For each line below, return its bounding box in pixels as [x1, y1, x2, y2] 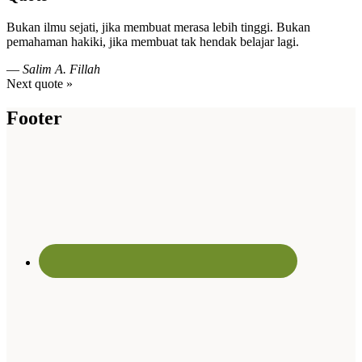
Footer [6, 107, 62, 128]
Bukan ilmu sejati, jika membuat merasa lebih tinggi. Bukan [6, 19, 310, 34]
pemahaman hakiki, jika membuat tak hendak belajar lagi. [6, 34, 299, 48]
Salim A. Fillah [23, 61, 100, 76]
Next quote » [6, 76, 73, 90]
